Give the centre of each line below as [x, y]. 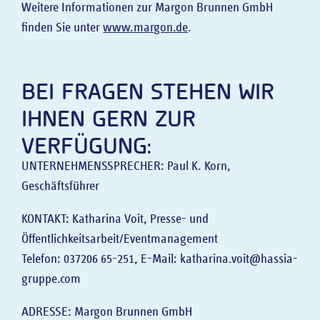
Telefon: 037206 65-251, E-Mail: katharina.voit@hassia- [160, 259]
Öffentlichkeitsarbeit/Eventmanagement [120, 239]
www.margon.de [146, 28]
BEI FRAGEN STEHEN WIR [148, 89]
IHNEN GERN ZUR [109, 116]
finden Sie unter [62, 28]
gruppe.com [51, 279]
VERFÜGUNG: [87, 144]
